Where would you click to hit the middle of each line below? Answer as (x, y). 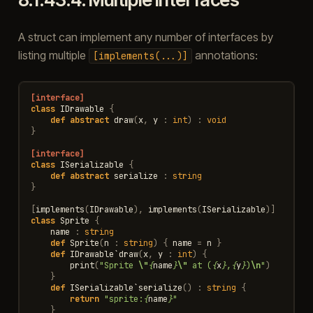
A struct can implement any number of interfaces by (145, 37)
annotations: (225, 55)
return (84, 299)
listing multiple (53, 55)
